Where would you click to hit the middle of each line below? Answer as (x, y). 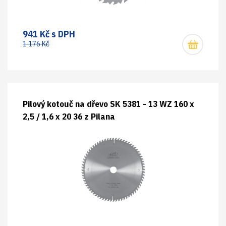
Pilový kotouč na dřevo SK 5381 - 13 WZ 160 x (108, 104)
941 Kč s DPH (49, 34)
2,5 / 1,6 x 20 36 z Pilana (69, 117)
